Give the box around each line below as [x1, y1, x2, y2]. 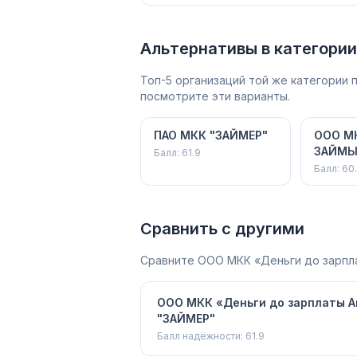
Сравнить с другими [140, 219, 304, 238]
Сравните [140, 253, 198, 267]
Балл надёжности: [157, 330, 245, 342]
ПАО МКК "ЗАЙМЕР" [154, 128, 268, 142]
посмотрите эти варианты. [140, 89, 290, 103]
